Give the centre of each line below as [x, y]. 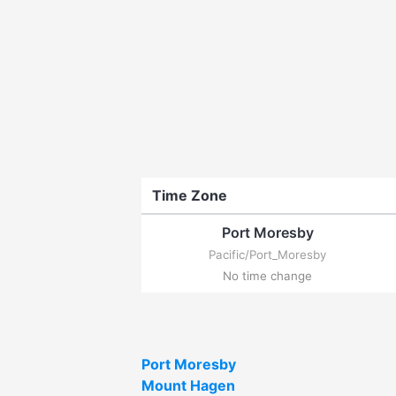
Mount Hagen [188, 385]
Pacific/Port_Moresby [267, 254]
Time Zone [190, 195]
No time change [267, 275]
